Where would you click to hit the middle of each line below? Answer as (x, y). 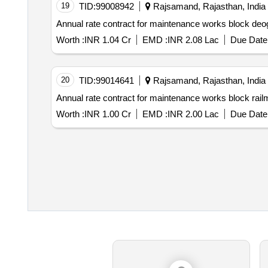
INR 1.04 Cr (107, 40)
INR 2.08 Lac (193, 40)
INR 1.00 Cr (107, 114)
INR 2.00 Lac (193, 114)
